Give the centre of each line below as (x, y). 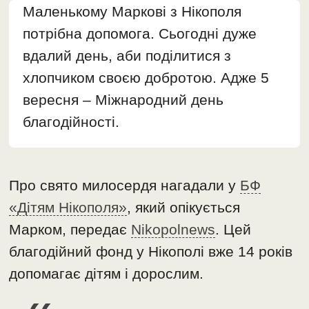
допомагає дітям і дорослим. (107, 274)
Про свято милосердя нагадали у (125, 186)
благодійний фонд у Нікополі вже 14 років (151, 252)
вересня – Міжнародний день (123, 100)
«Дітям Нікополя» (68, 208)
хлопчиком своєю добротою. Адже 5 (146, 78)
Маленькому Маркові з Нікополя (132, 12)
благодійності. (71, 122)
